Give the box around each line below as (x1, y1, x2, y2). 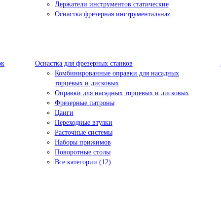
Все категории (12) (54, 158, 111, 166)
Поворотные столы (54, 148, 110, 156)
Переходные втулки (54, 118, 112, 126)
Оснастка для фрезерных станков (35, 59, 133, 67)
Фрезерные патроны (54, 99, 114, 107)
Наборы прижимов (54, 138, 111, 146)
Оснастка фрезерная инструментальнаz (54, 10, 170, 18)
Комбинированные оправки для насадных (54, 69, 179, 77)
